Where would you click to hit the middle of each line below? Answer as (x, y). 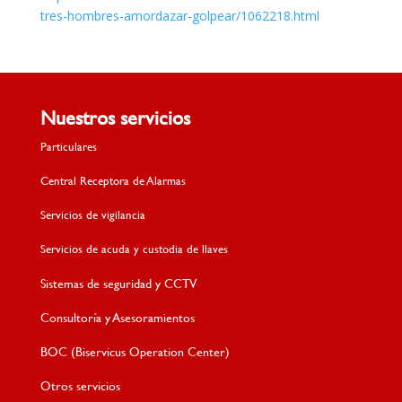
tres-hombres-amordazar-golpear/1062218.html (179, 15)
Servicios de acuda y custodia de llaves (134, 248)
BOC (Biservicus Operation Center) (135, 351)
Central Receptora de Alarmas (113, 180)
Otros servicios (80, 385)
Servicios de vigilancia (92, 214)
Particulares (68, 146)
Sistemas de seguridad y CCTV (118, 283)
